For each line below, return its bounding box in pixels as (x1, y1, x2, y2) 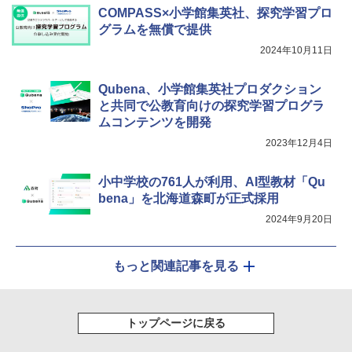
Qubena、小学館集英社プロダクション (98, 82, 321, 96)
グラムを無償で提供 (98, 22, 211, 36)
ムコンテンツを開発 (98, 115, 211, 129)
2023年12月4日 (266, 137, 332, 148)
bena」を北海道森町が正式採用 (98, 191, 279, 205)
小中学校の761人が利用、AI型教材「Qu (98, 174, 325, 189)
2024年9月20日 (266, 213, 332, 225)
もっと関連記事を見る (113, 258, 239, 273)
